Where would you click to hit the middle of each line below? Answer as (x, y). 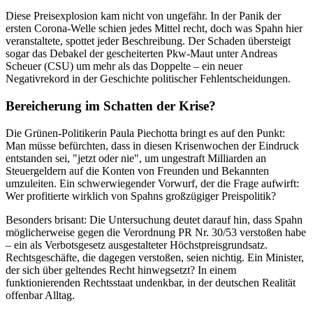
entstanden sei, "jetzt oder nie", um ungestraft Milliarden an (136, 158)
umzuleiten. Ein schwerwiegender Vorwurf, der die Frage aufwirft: (152, 183)
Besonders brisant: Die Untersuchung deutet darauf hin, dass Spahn (154, 219)
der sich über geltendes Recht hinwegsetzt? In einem (121, 270)
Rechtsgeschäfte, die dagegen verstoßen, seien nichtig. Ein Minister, (155, 257)
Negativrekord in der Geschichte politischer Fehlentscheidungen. (148, 79)
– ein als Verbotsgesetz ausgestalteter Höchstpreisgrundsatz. (137, 245)
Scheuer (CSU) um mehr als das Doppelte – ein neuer (124, 66)
